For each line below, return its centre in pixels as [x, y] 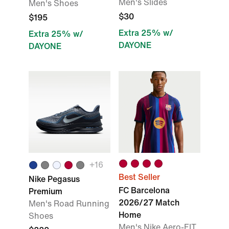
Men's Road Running [69, 204]
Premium [45, 191]
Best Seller [139, 177]
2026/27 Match [149, 203]
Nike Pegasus [54, 179]
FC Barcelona [144, 190]
